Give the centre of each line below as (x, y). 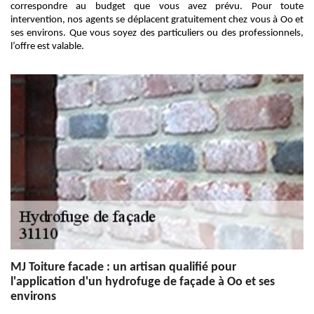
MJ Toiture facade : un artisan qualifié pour (123, 267)
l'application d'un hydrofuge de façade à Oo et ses (143, 282)
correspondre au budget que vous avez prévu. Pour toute (157, 7)
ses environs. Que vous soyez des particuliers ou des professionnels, (157, 33)
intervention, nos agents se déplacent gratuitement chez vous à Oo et (157, 20)
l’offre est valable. (47, 47)
